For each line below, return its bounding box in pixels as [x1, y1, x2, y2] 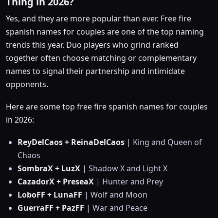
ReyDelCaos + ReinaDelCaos [18, 137, 125, 148]
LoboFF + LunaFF [18, 189, 82, 200]
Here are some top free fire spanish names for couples [6, 101, 208, 112]
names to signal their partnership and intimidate [6, 65, 185, 76]
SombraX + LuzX [18, 163, 82, 174]
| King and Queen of [125, 137, 202, 148]
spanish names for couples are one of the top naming [6, 26, 204, 37]
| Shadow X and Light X [82, 163, 167, 174]
